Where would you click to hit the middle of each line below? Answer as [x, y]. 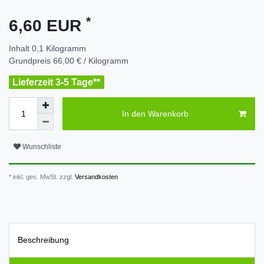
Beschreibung [43, 240]
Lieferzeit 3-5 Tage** [57, 82]
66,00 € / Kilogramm [91, 61]
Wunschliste [42, 146]
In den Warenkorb [155, 113]
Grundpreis [31, 61]
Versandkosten [95, 177]
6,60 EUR [47, 26]
